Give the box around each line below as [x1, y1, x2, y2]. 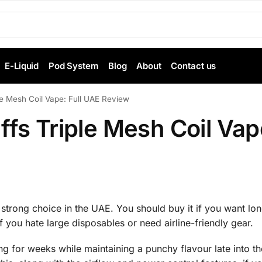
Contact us [171, 60, 216, 71]
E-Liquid [5, 60, 39, 71]
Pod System [48, 60, 99, 71]
